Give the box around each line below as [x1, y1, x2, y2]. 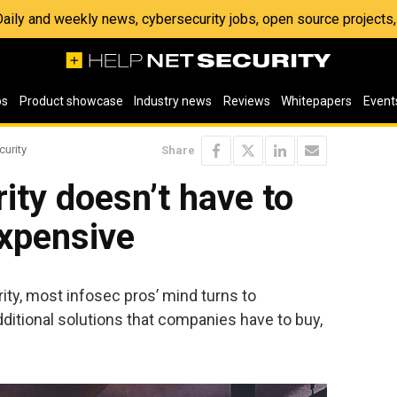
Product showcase [19, 94, 123, 108]
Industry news [134, 94, 213, 108]
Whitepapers [281, 94, 353, 108]
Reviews [222, 94, 270, 108]
